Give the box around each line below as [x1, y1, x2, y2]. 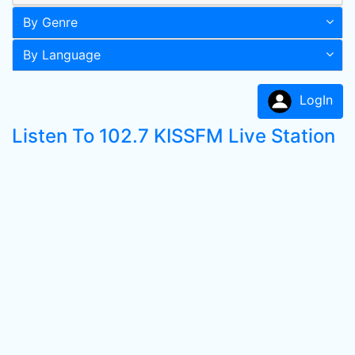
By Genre [23, 14, 78, 30]
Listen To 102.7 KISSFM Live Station [12, 124, 335, 147]
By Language [23, 47, 101, 63]
